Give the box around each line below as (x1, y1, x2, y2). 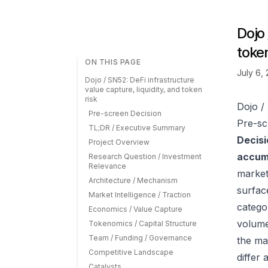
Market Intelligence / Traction (89, 190, 191, 199)
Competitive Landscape (89, 248, 173, 257)
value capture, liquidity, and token (85, 85, 202, 94)
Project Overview (89, 138, 150, 147)
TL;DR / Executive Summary (89, 123, 185, 132)
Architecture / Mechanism (89, 176, 178, 185)
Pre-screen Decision (89, 109, 162, 118)
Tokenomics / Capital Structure (89, 219, 197, 228)
